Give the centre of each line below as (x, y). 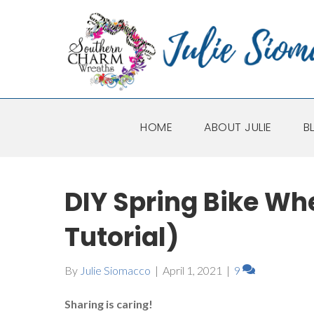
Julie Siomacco (115, 271)
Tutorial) (122, 238)
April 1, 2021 (192, 271)
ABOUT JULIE (238, 128)
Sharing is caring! (109, 304)
